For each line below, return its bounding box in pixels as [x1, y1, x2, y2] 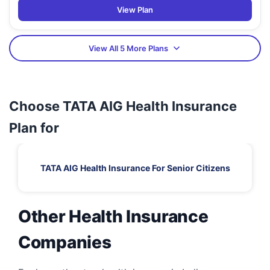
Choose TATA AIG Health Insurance [9, 98, 237, 115]
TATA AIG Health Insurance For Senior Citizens [40, 162, 230, 173]
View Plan [117, 5, 153, 15]
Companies [18, 232, 111, 253]
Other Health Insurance [18, 206, 209, 227]
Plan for [9, 120, 59, 136]
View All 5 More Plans [89, 43, 168, 54]
